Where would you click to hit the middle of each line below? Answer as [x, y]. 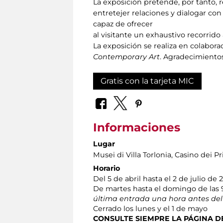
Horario [107, 168]
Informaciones [137, 128]
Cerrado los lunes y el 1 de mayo [150, 209]
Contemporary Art [126, 56]
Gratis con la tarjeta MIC [147, 81]
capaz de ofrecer [123, 24]
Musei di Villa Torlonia [132, 155]
